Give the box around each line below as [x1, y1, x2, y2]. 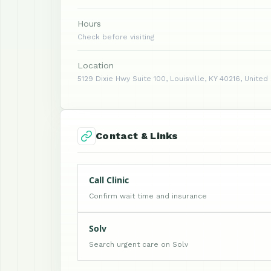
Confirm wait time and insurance [89, 192, 207, 200]
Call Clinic [89, 174, 129, 186]
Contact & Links [96, 130, 178, 142]
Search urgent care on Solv [89, 240, 188, 249]
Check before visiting [77, 33, 154, 41]
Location [77, 60, 114, 70]
